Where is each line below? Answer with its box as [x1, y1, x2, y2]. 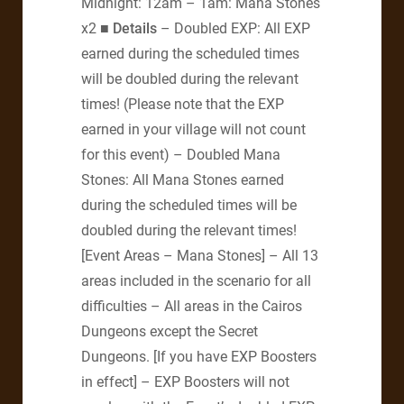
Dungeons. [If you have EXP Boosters [81, 347, 317, 365]
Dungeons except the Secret [81, 322, 258, 340]
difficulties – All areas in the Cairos [81, 297, 302, 315]
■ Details [100, 19, 157, 37]
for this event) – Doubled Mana [81, 145, 280, 163]
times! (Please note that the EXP [81, 95, 284, 113]
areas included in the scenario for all [81, 271, 311, 289]
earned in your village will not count [81, 120, 306, 138]
